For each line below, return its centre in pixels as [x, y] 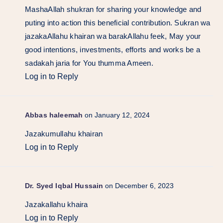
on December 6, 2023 [140, 185]
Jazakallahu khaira [56, 204]
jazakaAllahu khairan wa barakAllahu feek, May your [113, 36]
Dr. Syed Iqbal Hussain [64, 185]
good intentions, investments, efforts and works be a [112, 49]
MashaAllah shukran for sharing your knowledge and [113, 9]
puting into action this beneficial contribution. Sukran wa [118, 22]
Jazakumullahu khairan [64, 133]
